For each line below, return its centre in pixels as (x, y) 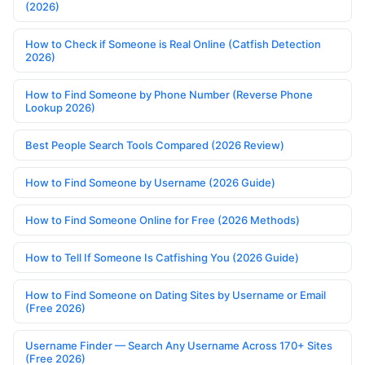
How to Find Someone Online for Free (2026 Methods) (163, 220)
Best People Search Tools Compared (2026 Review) (155, 145)
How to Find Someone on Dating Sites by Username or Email (176, 295)
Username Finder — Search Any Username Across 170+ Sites (179, 346)
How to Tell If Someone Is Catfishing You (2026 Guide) (162, 258)
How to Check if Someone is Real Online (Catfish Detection (173, 44)
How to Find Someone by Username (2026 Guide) (150, 183)
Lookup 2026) (60, 108)
